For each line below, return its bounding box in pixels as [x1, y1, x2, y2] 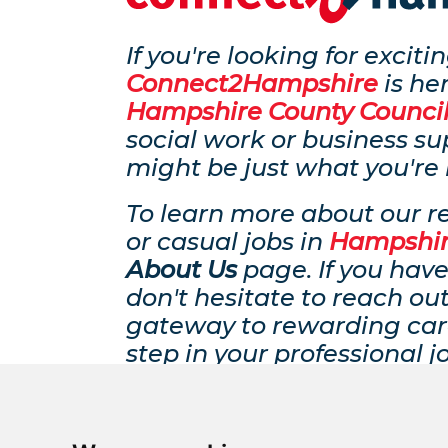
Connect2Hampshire [126, 68, 378, 98]
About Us [126, 254, 237, 284]
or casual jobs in [126, 226, 329, 256]
